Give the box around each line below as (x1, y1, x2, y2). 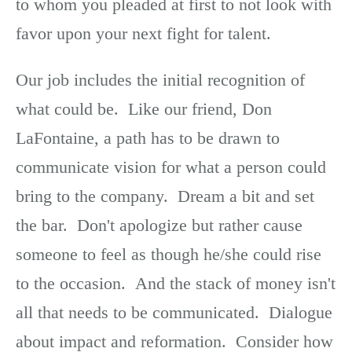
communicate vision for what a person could (16, 156, 326, 177)
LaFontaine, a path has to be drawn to (16, 127, 280, 148)
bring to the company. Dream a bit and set (16, 185, 314, 206)
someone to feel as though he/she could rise (16, 244, 321, 264)
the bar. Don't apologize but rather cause (16, 214, 302, 235)
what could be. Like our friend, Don (16, 98, 272, 119)
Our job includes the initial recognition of (16, 69, 305, 90)
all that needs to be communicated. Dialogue (16, 302, 332, 322)
